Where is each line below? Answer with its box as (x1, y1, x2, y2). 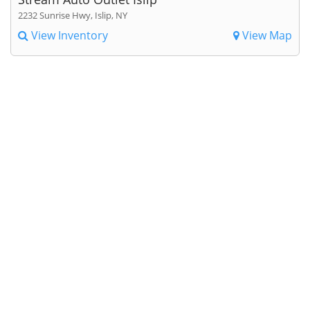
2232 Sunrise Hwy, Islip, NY (18, 8, 127, 21)
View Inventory (28, 27, 108, 43)
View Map (239, 27, 292, 43)
